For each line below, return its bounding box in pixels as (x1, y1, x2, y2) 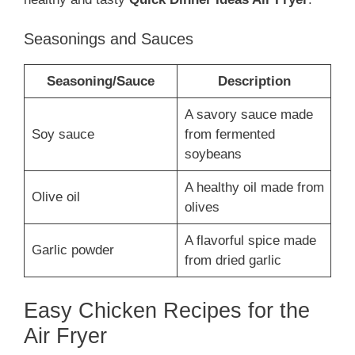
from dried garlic (184, 253, 281, 269)
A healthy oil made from (184, 180, 324, 196)
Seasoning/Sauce (47, 74, 155, 90)
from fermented (184, 127, 275, 143)
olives (184, 200, 219, 216)
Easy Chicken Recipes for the (24, 298, 310, 323)
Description (217, 74, 291, 90)
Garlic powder (31, 242, 114, 258)
